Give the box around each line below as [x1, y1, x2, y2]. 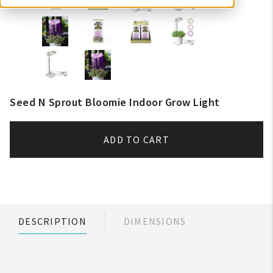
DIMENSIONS [123, 215, 186, 227]
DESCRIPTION [18, 215, 87, 227]
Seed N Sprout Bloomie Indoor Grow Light [10, 95, 220, 109]
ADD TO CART [104, 133, 169, 146]
